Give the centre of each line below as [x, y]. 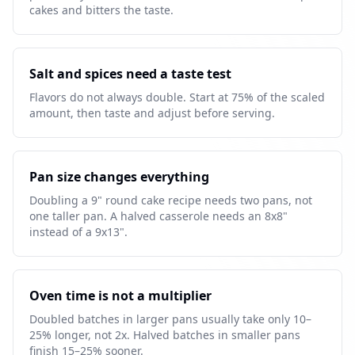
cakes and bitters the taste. [101, 10]
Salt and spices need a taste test [130, 74]
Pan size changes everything [119, 177]
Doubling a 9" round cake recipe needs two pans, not [171, 200]
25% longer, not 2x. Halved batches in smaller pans [165, 335]
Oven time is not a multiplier [120, 296]
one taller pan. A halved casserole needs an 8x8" [158, 216]
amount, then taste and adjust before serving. [152, 113]
